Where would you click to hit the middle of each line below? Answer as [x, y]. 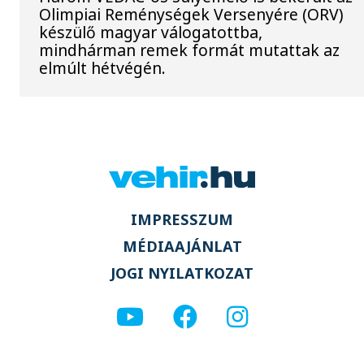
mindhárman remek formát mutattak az [190, 50]
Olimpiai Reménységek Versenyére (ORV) [192, 15]
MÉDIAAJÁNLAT [182, 247]
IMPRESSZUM [182, 219]
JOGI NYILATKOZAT [182, 273]
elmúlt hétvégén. [103, 68]
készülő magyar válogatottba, [151, 32]
